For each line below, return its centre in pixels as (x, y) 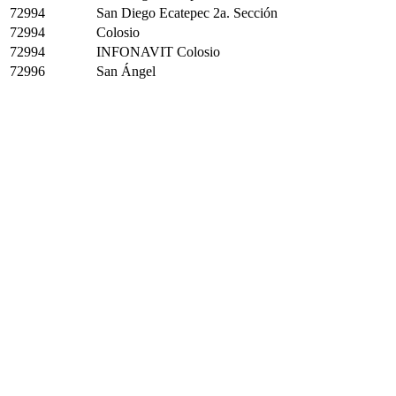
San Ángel (126, 71)
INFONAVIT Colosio (158, 52)
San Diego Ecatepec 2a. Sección (187, 13)
